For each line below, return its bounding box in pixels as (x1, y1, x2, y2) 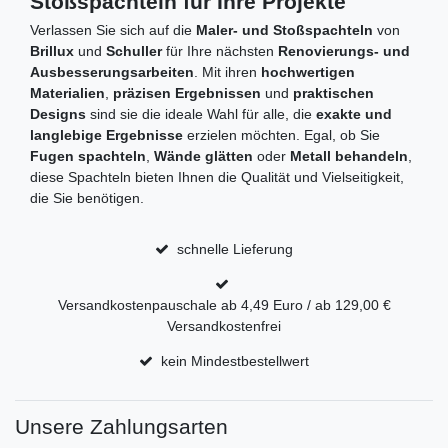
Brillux (30, 43, 74, 60)
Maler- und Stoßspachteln (196, 22, 373, 39)
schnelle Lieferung (176, 241, 293, 258)
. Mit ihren (194, 64, 261, 81)
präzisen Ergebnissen (113, 85, 261, 102)
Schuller (106, 43, 162, 60)
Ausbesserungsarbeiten (30, 64, 194, 81)
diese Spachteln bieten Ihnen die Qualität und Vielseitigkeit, (30, 169, 404, 186)
